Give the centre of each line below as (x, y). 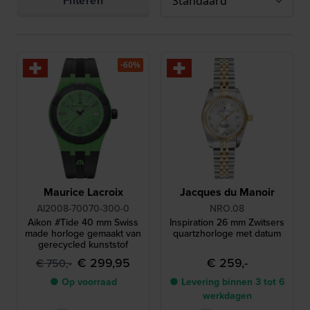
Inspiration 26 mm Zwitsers (227, 222)
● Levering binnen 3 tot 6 (227, 282)
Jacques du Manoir (227, 192)
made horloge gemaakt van (83, 234)
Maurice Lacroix (83, 192)
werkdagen (227, 296)
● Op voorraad (83, 282)
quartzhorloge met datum (227, 234)
